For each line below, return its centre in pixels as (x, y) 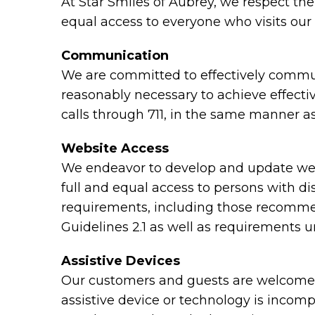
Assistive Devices (121, 261)
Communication (115, 56)
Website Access (115, 148)
